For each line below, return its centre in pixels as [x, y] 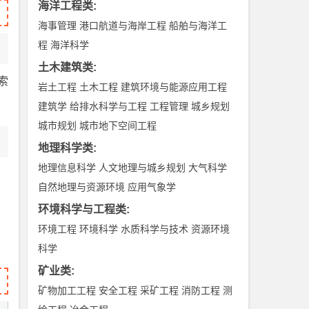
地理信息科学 [67, 168]
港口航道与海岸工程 [123, 26]
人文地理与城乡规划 [142, 168]
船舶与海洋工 [198, 26]
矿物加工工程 [67, 290]
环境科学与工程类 [82, 209]
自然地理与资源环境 [82, 187]
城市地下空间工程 [118, 126]
